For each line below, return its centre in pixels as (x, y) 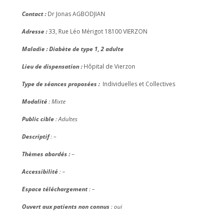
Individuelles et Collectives (139, 84)
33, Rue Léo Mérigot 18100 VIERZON (98, 31)
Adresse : (35, 31)
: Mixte (56, 101)
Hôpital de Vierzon (109, 66)
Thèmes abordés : (46, 154)
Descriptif (35, 136)
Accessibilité (40, 172)
